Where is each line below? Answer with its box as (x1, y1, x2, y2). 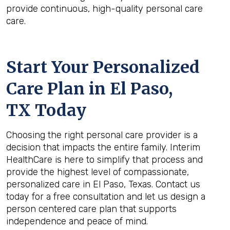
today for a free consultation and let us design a (6, 191, 205, 202)
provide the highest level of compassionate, (6, 166, 189, 178)
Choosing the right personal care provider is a (6, 129, 198, 141)
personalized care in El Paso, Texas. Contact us (6, 179, 200, 190)
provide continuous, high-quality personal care (6, 3, 203, 14)
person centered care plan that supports (6, 203, 177, 215)
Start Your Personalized (6, 57, 200, 78)
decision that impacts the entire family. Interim (6, 142, 200, 153)
